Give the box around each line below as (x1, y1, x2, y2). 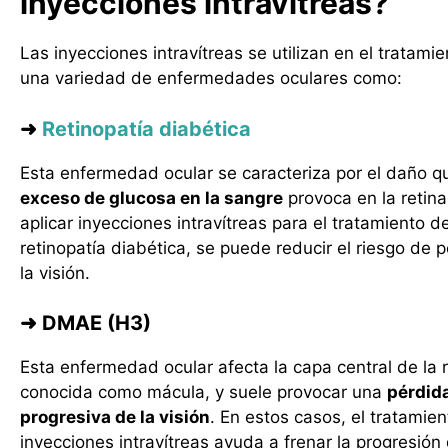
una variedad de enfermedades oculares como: (20, 68, 402, 88)
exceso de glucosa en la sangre (20, 187, 283, 208)
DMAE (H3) (37, 311, 151, 335)
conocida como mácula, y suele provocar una (20, 382, 387, 402)
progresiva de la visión (20, 407, 210, 427)
